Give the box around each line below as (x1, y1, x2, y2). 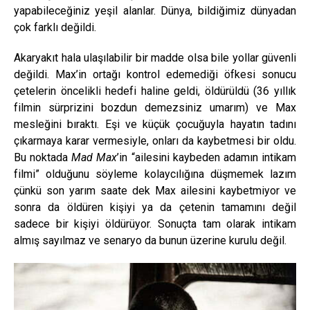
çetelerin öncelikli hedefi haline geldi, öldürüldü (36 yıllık (14, 84, 296, 98)
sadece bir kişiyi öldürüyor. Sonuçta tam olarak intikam (14, 217, 296, 231)
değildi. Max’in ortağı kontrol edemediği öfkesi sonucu (14, 68, 296, 82)
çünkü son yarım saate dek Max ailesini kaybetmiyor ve (14, 184, 296, 198)
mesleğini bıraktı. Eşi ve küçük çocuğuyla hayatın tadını (14, 118, 296, 131)
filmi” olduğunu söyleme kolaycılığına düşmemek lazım (14, 167, 296, 181)
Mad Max (71, 151, 118, 165)
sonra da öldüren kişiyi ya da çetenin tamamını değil (14, 201, 296, 215)
